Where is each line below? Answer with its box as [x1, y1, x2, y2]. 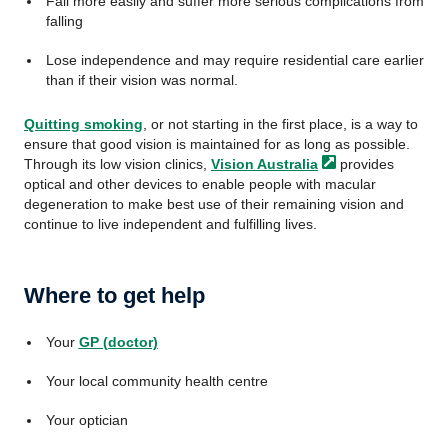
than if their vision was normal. [45, 72, 238, 88]
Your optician [45, 412, 128, 428]
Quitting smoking [24, 116, 143, 132]
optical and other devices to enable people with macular [24, 176, 376, 192]
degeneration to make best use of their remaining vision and [24, 196, 404, 212]
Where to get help [24, 283, 205, 308]
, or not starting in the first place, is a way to [143, 116, 418, 132]
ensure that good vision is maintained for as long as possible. [24, 136, 410, 152]
